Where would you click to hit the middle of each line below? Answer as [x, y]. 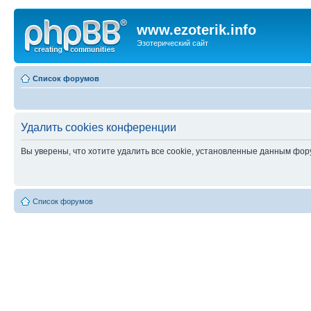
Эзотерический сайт [173, 43]
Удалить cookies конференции [99, 127]
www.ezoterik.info [196, 30]
